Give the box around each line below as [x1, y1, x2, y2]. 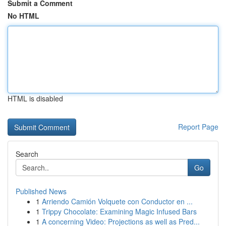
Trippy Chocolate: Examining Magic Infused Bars [42, 206, 197, 216]
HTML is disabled [8, 93, 63, 103]
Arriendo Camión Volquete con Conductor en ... [42, 196, 193, 206]
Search [16, 149, 38, 159]
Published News [16, 186, 67, 196]
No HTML [8, 11, 39, 21]
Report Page [178, 122, 218, 132]
